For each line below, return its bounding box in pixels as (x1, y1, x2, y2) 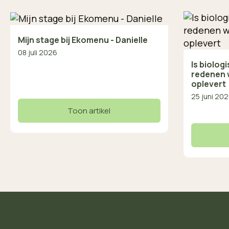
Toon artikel (67, 105, 111, 116)
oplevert (191, 78, 226, 89)
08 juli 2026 (18, 47, 57, 57)
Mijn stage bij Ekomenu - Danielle (18, 34, 148, 45)
